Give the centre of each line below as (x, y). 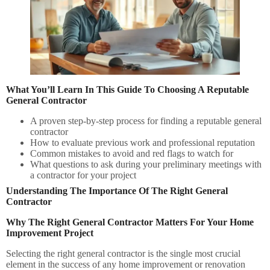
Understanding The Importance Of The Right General (117, 190)
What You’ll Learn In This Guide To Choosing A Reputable (127, 89)
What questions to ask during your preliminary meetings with (146, 164)
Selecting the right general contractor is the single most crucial (123, 253)
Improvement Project (50, 233)
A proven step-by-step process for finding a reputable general (146, 121)
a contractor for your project (83, 175)
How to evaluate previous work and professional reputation (143, 142)
